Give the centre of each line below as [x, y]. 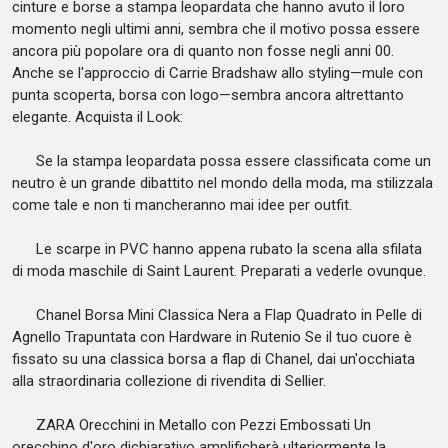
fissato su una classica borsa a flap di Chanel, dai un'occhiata [213, 359]
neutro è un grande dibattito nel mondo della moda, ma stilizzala [222, 183]
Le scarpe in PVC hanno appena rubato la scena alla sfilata [217, 249]
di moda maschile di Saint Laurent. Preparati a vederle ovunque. [219, 271]
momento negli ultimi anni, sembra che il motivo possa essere [216, 29]
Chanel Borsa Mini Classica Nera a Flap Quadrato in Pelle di [217, 315]
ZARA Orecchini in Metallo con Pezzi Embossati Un [191, 425]
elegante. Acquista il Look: [97, 117]
